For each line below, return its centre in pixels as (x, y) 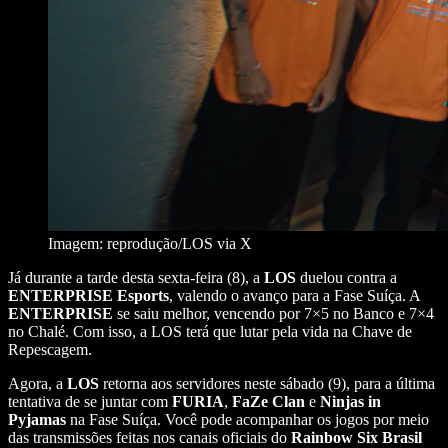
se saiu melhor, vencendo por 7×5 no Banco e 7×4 (273, 313)
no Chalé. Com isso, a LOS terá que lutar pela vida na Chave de (210, 331)
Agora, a (37, 383)
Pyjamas (37, 419)
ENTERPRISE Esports (88, 295)
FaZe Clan (268, 401)
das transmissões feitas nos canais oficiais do (149, 437)
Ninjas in (350, 401)
